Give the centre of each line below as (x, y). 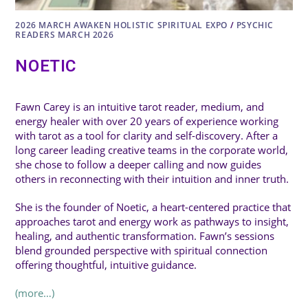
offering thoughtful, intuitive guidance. (106, 265)
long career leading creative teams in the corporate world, (152, 150)
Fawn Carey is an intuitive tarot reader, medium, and (140, 107)
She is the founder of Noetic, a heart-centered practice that (153, 207)
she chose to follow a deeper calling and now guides (139, 165)
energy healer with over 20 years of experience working (147, 121)
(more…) (35, 293)
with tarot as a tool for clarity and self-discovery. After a (147, 136)
